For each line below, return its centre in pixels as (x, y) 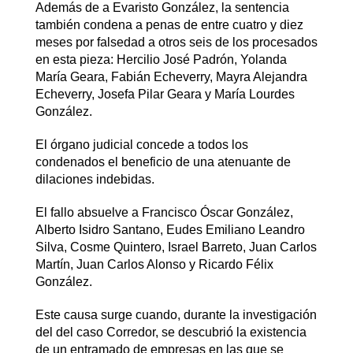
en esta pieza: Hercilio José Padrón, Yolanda (161, 59)
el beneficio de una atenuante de (199, 162)
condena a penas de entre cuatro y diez (193, 24)
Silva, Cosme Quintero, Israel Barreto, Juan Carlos (176, 247)
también (59, 24)
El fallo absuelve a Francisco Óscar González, (164, 212)
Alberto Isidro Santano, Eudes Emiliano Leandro (170, 229)
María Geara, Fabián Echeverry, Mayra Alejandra (171, 76)
